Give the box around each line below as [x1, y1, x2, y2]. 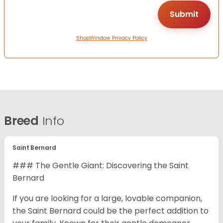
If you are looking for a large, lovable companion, [12, 193, 202, 205]
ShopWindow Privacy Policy [76, 34, 147, 42]
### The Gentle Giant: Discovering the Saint [12, 160, 189, 172]
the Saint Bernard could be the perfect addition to [12, 205, 209, 217]
